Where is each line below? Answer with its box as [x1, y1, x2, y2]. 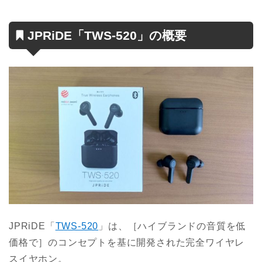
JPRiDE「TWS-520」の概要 [27, 28, 187, 42]
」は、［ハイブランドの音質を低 [98, 220, 246, 231]
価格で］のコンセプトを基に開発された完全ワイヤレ [9, 237, 245, 247]
